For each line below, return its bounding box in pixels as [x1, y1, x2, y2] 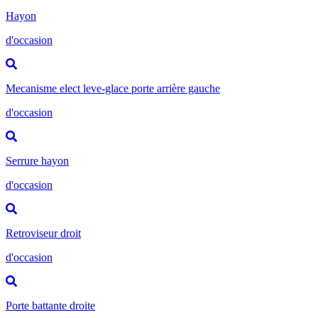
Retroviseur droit [6, 226, 81, 239]
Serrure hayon [6, 154, 69, 167]
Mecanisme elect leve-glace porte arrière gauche [6, 82, 220, 94]
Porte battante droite [6, 299, 95, 312]
